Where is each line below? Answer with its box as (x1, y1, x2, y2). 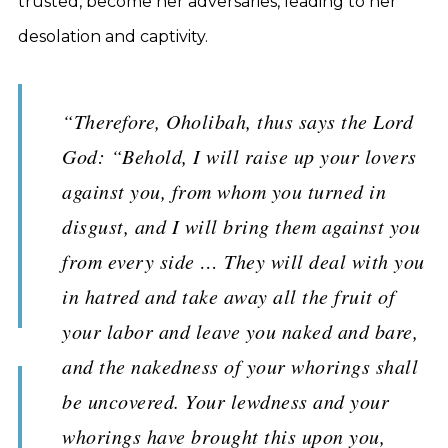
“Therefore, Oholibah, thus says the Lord (62, 108, 413, 134)
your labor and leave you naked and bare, (62, 318, 418, 344)
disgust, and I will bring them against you (62, 213, 420, 239)
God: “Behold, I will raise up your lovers (62, 143, 417, 169)
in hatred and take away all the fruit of (62, 283, 395, 309)
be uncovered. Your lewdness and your (62, 388, 389, 414)
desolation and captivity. (18, 27, 208, 46)
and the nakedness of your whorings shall (62, 353, 418, 379)
